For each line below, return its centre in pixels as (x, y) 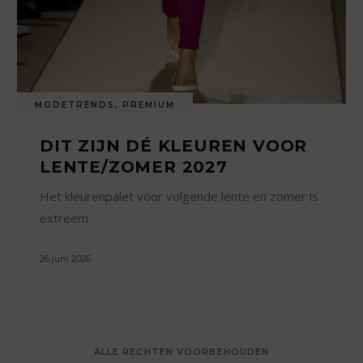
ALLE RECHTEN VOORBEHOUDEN (181, 351)
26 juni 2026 (66, 258)
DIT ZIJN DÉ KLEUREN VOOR (174, 145)
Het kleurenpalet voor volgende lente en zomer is (179, 196)
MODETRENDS (75, 105)
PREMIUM (149, 105)
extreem (64, 218)
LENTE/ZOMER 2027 (134, 167)
